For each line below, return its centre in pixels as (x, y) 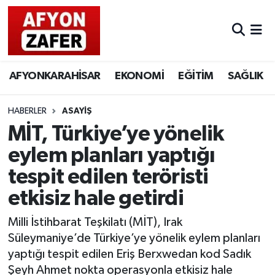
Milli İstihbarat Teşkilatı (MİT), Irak (95, 223)
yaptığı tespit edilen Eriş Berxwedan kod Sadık (129, 254)
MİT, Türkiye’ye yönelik (116, 134)
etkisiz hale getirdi (95, 198)
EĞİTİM (196, 76)
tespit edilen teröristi (108, 177)
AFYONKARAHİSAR (55, 76)
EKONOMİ (139, 76)
